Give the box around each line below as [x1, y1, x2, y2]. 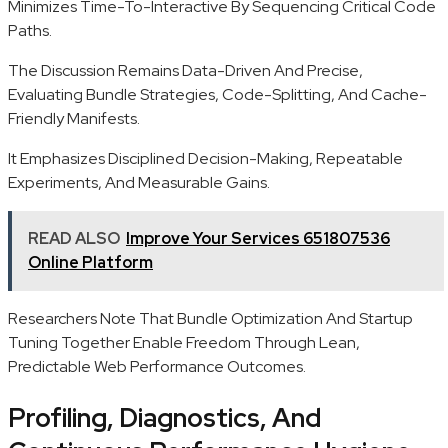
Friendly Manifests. [8, 107, 140, 129]
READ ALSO [28, 227, 120, 249]
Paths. [8, 19, 52, 41]
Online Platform [28, 251, 153, 273]
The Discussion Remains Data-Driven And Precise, [8, 59, 363, 81]
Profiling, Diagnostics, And [8, 400, 321, 435]
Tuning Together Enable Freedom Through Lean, [8, 331, 360, 353]
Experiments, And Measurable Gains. [8, 171, 270, 193]
